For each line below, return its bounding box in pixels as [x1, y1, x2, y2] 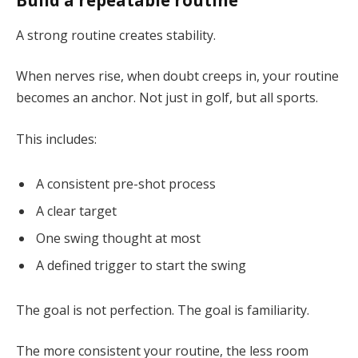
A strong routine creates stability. [16, 26, 216, 44]
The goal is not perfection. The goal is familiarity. [16, 300, 309, 319]
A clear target [36, 201, 117, 220]
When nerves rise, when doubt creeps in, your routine [16, 67, 339, 86]
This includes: [16, 129, 97, 148]
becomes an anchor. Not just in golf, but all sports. [16, 89, 318, 107]
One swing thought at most [36, 229, 201, 247]
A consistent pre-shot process [36, 174, 216, 193]
